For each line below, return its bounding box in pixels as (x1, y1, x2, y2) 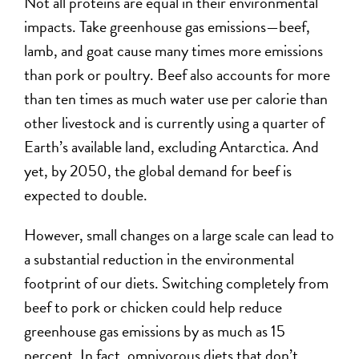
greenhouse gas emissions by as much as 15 (24, 318, 286, 343)
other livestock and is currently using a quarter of (24, 110, 325, 135)
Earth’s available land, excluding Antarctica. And (24, 134, 320, 159)
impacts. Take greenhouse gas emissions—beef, (24, 14, 311, 38)
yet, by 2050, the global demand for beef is (24, 158, 292, 183)
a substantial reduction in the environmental (24, 246, 295, 271)
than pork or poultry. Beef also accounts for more (24, 62, 331, 87)
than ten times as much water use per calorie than (24, 86, 329, 111)
